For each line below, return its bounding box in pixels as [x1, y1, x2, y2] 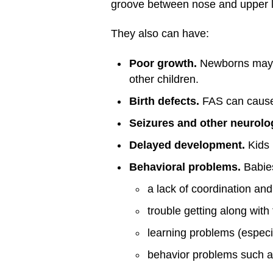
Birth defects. [129, 94, 199, 107]
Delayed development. [129, 138, 245, 151]
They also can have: [111, 27, 209, 40]
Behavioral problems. [129, 160, 244, 173]
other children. [129, 73, 199, 85]
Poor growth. [129, 57, 197, 69]
